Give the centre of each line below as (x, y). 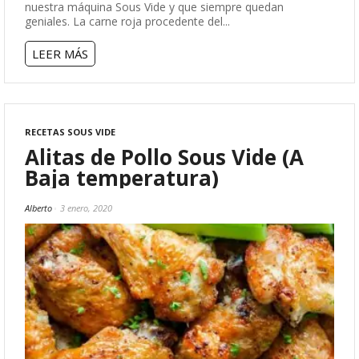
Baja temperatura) (122, 178)
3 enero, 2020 (86, 208)
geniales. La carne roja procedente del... (127, 22)
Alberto (38, 208)
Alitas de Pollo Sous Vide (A (164, 157)
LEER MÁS (60, 54)
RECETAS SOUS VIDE (70, 132)
